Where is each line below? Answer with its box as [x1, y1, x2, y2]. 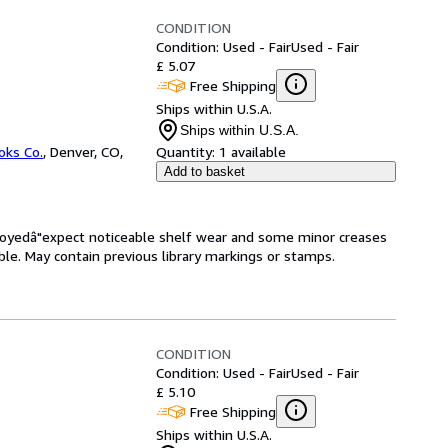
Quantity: [156, 143, 215, 160]
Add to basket [164, 164, 245, 179]
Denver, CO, [50, 143, 123, 160]
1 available [219, 143, 286, 160]
